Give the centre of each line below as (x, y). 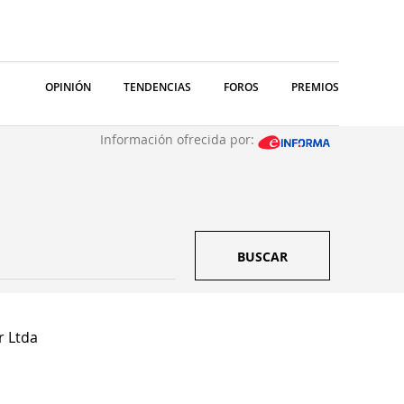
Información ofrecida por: (179, 139)
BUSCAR (262, 257)
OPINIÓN (68, 87)
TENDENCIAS (157, 87)
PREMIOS (315, 87)
